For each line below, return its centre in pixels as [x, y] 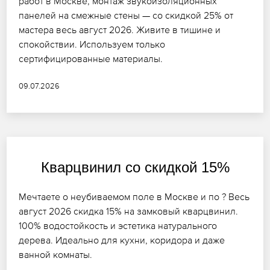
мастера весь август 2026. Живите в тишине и [120, 30]
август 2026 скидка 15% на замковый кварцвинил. [129, 211]
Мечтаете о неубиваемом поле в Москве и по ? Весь [134, 197]
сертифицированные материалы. [91, 59]
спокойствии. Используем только [92, 44]
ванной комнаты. [56, 255]
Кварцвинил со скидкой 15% [135, 168]
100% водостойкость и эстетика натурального [118, 226]
